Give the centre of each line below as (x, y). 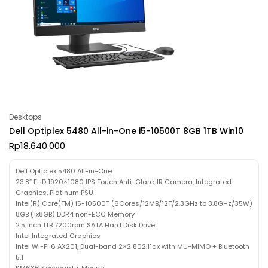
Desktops (25, 117)
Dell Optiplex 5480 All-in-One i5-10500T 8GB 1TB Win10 (126, 131)
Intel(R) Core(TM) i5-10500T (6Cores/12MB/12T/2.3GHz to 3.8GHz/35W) (134, 203)
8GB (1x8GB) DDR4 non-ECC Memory (75, 214)
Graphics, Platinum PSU (54, 192)
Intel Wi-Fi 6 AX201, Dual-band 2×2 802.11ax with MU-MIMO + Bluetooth (133, 246)
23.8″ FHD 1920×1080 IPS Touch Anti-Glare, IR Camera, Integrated (124, 182)
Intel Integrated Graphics (58, 235)
